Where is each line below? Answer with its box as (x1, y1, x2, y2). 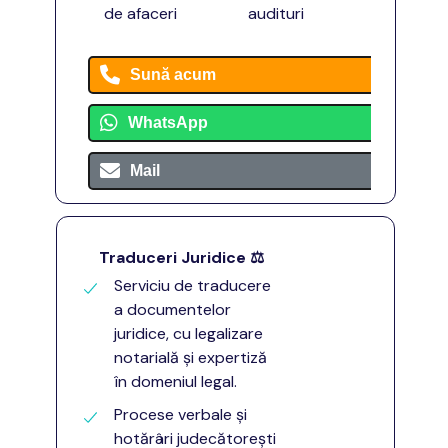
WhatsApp (128, 114, 208, 131)
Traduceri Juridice (99, 247, 246, 268)
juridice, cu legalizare (114, 323, 263, 344)
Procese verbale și (114, 404, 247, 425)
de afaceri (104, 3, 177, 24)
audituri (248, 3, 304, 24)
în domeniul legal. (114, 371, 237, 392)
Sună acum (130, 66, 216, 83)
